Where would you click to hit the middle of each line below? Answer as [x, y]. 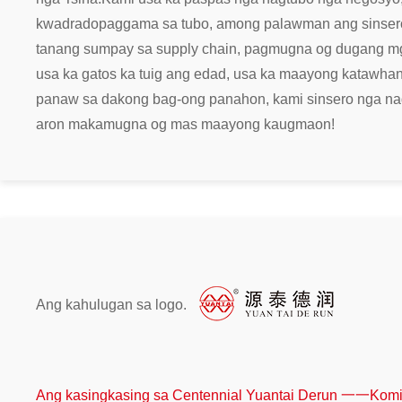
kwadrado [67, 23]
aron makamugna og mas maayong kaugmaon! [185, 124]
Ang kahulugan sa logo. [111, 304]
